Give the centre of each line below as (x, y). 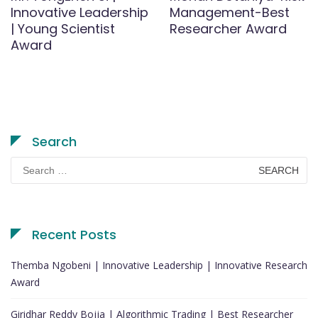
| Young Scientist (63, 28)
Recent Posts (74, 234)
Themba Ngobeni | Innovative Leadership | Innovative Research (159, 265)
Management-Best (230, 12)
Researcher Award (230, 28)
